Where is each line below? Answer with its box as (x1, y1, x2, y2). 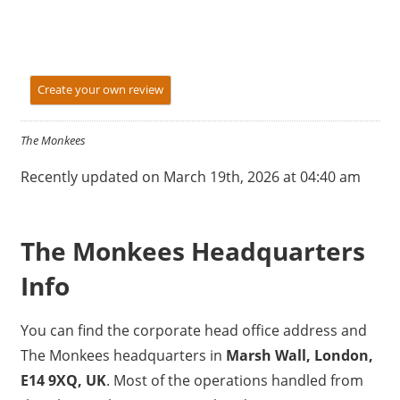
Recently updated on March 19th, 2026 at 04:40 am (20, 167, 361, 187)
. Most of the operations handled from (105, 371, 363, 391)
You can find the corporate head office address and (20, 321, 367, 341)
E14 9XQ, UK (20, 371, 106, 391)
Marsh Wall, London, (225, 346, 373, 366)
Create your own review (37, 81, 163, 98)
